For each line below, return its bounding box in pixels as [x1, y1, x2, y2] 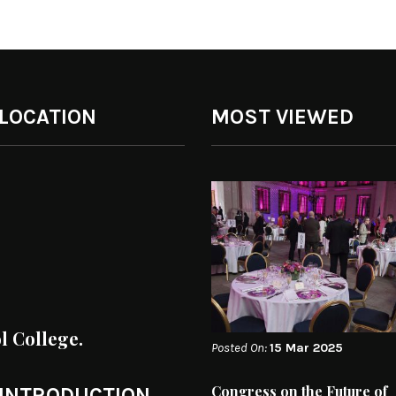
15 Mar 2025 [270, 339, 343, 355]
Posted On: [211, 339, 270, 355]
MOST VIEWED [211, 104, 354, 130]
